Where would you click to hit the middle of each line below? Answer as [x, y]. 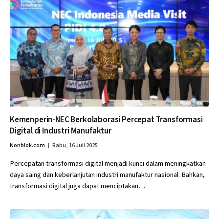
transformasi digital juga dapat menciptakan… [77, 186]
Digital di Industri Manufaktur [61, 131]
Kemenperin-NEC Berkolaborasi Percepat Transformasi [106, 120]
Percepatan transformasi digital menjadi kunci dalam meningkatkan [108, 164]
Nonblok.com [27, 145]
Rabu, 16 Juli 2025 [75, 145]
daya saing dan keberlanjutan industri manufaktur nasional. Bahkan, [107, 175]
